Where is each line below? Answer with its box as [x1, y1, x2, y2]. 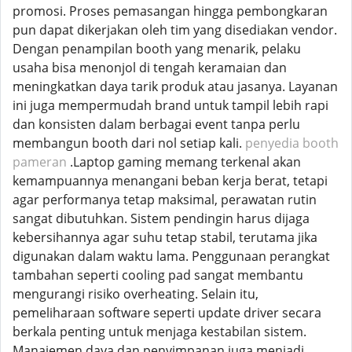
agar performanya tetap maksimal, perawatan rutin [13, 191, 317, 208]
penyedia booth [245, 134, 339, 152]
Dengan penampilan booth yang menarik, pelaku [13, 40, 301, 57]
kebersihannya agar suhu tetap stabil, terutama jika [13, 229, 317, 246]
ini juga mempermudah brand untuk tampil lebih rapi [13, 97, 328, 114]
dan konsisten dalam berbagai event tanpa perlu [13, 115, 300, 133]
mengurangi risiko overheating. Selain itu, [13, 285, 258, 302]
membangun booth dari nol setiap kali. [13, 134, 245, 152]
